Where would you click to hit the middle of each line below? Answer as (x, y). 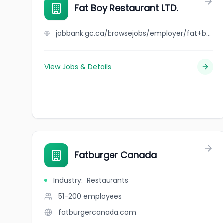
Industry (67, 180)
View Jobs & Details (78, 67)
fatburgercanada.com (97, 212)
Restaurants (108, 180)
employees (103, 196)
